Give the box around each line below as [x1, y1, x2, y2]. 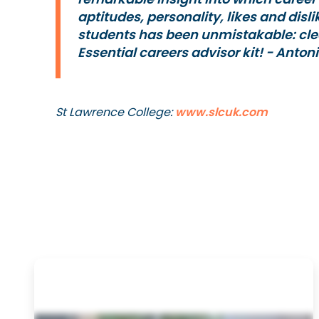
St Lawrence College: [56, 104, 175, 120]
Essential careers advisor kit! [78, 43, 266, 61]
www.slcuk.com [175, 104, 268, 120]
